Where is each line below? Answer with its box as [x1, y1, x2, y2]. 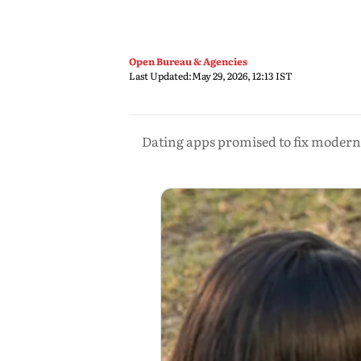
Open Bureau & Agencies [129, 54, 247, 68]
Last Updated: [129, 68, 192, 83]
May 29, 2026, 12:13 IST [192, 68, 293, 83]
